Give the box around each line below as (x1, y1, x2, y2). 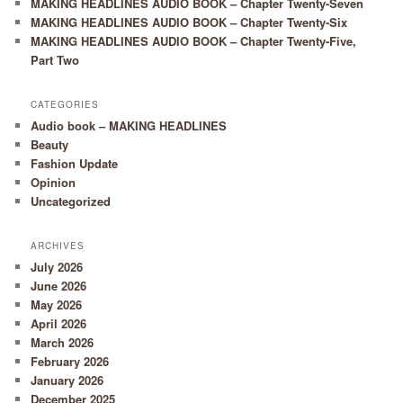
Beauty (31, 135, 69, 153)
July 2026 (31, 258, 84, 276)
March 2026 (31, 334, 94, 352)
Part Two (31, 50, 80, 68)
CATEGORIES (31, 97, 100, 111)
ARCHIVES (31, 239, 85, 253)
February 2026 (31, 353, 110, 371)
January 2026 (31, 372, 104, 390)
